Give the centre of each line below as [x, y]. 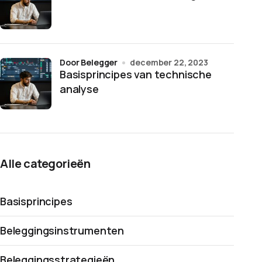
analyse [79, 89]
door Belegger [92, 62]
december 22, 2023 [169, 62]
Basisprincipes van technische [136, 74]
